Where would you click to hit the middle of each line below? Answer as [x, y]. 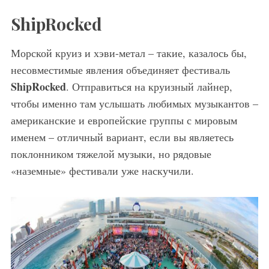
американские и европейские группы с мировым [124, 120]
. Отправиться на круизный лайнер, [149, 87]
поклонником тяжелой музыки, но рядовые [111, 154]
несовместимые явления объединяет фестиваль [120, 70]
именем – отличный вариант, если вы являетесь [122, 137]
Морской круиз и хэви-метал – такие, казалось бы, [128, 53]
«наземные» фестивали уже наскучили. [102, 171]
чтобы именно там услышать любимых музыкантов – [134, 104]
